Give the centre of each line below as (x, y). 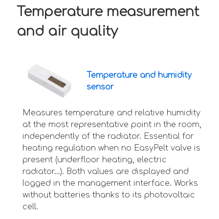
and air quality (67, 32)
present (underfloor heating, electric (95, 160)
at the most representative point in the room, (112, 125)
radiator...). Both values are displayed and (106, 172)
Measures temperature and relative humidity (111, 113)
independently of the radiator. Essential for (108, 137)
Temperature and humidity (139, 75)
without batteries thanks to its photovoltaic (109, 195)
